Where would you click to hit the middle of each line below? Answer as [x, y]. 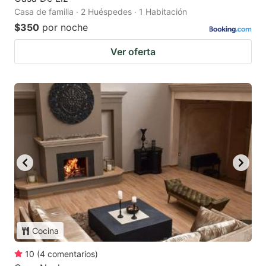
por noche [65, 28]
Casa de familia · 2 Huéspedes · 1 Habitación [101, 12]
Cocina [45, 231]
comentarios [71, 254]
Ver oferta [133, 52]
